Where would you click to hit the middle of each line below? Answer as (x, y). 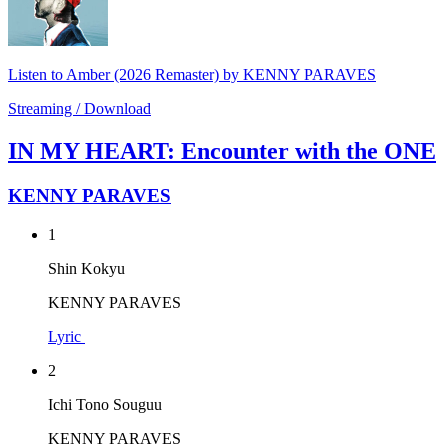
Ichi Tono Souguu (105, 404)
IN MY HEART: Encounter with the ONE (222, 151)
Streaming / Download (79, 109)
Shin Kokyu (86, 268)
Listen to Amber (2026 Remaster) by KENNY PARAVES (192, 75)
